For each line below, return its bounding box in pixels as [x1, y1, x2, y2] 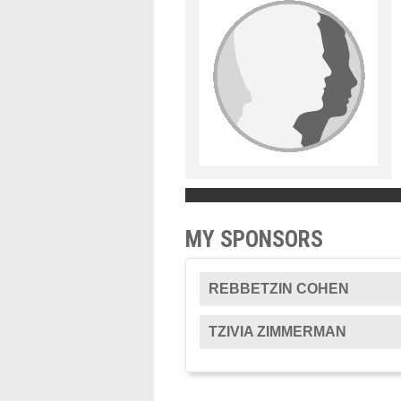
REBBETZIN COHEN [209, 281, 349, 296]
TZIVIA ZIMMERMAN [209, 324, 346, 339]
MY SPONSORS [185, 226, 323, 252]
